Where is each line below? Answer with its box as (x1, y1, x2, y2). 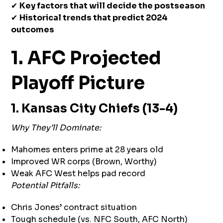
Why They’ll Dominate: (11, 122, 102, 133)
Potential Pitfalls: (11, 180, 80, 191)
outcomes (11, 24, 55, 35)
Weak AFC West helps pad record (11, 168, 146, 179)
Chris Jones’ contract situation (11, 202, 137, 213)
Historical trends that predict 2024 (19, 12, 168, 23)
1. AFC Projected (11, 47, 162, 70)
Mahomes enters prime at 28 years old (11, 144, 164, 155)
